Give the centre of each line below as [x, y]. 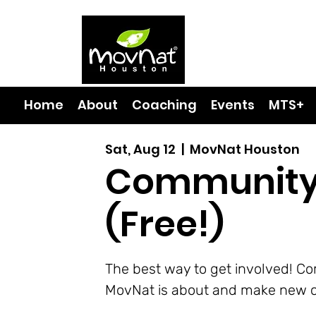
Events [233, 105]
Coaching [164, 105]
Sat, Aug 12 [140, 149]
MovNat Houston [244, 149]
